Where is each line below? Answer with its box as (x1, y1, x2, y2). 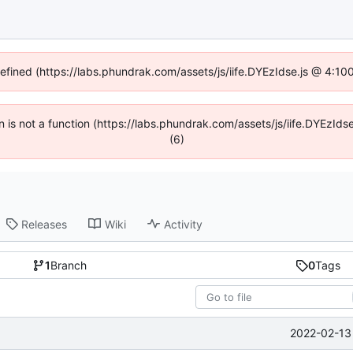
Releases (21, 217, 68, 231)
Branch (50, 258, 87, 273)
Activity (164, 217, 203, 231)
